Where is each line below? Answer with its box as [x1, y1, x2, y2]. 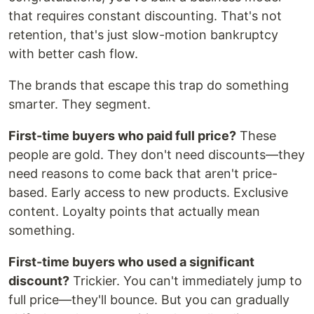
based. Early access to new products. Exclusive [8, 185, 288, 200]
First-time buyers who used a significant [8, 254, 254, 270]
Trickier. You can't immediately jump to [69, 273, 302, 289]
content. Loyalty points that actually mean [8, 204, 260, 219]
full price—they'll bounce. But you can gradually [8, 292, 289, 308]
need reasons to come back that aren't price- [8, 166, 278, 182]
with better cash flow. [8, 46, 138, 62]
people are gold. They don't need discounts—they [8, 147, 305, 163]
